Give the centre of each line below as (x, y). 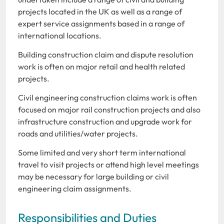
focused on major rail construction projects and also (109, 109)
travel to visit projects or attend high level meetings (108, 164)
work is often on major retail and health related (101, 66)
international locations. (60, 35)
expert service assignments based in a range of (101, 23)
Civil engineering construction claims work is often (107, 97)
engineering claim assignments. (75, 188)
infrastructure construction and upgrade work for (105, 121)
